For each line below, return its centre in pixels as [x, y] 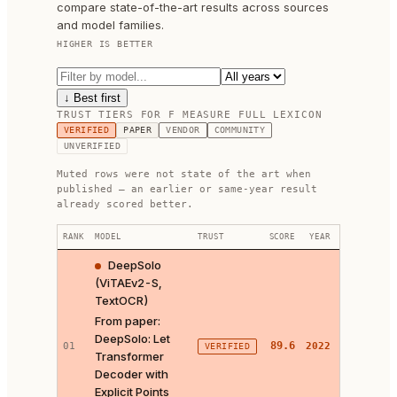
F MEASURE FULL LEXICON [245, 115]
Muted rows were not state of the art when [184, 174]
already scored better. [125, 204]
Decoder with [132, 374]
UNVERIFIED [92, 146]
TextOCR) [122, 300]
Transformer [129, 356]
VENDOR [183, 130]
